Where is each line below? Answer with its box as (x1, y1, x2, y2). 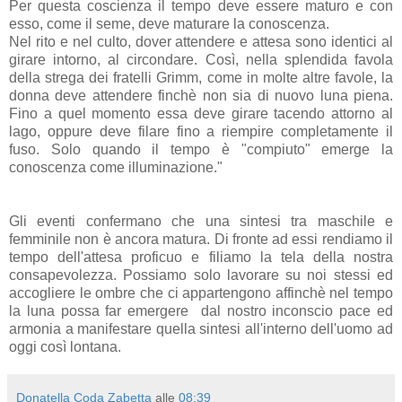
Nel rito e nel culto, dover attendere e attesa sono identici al (9, 33, 393, 49)
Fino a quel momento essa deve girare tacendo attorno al (9, 105, 393, 121)
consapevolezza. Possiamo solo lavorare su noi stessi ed (9, 267, 393, 283)
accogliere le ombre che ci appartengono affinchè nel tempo (9, 284, 393, 301)
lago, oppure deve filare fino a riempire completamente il (9, 123, 393, 139)
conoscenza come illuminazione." (9, 159, 223, 175)
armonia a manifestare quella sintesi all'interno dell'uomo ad (9, 320, 393, 336)
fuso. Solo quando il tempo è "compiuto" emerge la (9, 141, 393, 157)
